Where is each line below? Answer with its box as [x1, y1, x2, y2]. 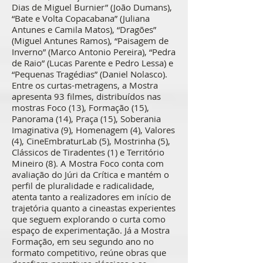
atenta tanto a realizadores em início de [12, 191, 171, 203]
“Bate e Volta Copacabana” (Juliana [12, 12, 150, 24]
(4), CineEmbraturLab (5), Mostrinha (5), [12, 135, 170, 147]
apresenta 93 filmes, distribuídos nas [12, 90, 161, 102]
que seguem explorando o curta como [12, 213, 166, 225]
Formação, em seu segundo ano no [12, 235, 154, 247]
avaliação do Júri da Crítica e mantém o [12, 168, 169, 180]
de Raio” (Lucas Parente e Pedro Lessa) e [12, 57, 173, 69]
